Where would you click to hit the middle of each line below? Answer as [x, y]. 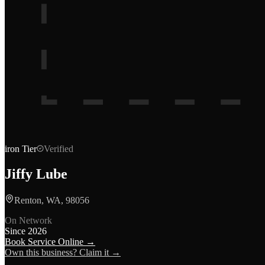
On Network [28, 220]
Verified [59, 149]
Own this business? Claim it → [63, 252]
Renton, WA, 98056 [52, 200]
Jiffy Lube [36, 174]
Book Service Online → [50, 241]
